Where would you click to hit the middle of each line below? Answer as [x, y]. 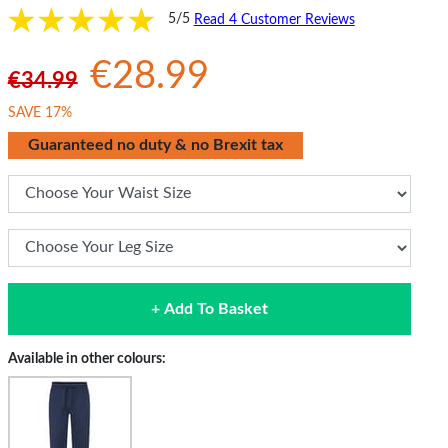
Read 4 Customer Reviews [274, 19]
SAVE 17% [39, 112]
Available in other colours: [86, 358]
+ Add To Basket [209, 308]
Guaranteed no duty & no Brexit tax [155, 144]
